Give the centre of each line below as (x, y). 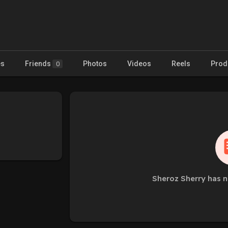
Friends (39, 63)
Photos (95, 63)
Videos (139, 63)
